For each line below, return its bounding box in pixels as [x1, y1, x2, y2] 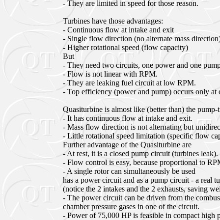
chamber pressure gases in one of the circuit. [63, 202, 199, 211]
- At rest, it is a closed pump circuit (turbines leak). [63, 149, 218, 158]
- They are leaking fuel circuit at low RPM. [63, 79, 196, 87]
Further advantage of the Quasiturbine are [63, 140, 192, 149]
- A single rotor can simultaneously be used [63, 167, 195, 175]
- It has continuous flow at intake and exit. [63, 114, 192, 122]
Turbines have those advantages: [63, 17, 163, 25]
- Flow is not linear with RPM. [63, 70, 158, 78]
